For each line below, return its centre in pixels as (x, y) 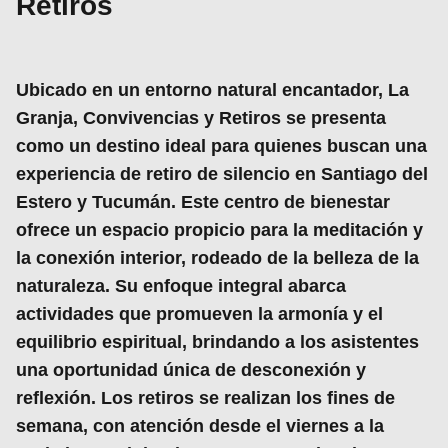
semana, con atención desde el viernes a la (200, 426)
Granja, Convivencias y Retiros (148, 118)
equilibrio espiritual (99, 342)
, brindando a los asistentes (300, 342)
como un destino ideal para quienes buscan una (221, 146)
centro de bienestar (307, 202)
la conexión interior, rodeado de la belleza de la (217, 258)
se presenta (333, 118)
